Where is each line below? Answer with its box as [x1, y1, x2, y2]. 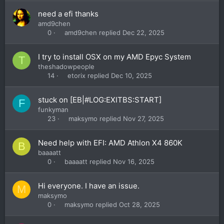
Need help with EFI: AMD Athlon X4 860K [38, 138, 182, 147]
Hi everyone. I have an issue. [38, 181, 139, 190]
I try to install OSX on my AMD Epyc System [38, 52, 191, 61]
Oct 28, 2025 [119, 200, 160, 208]
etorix [67, 71, 86, 79]
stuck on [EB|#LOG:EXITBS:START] [38, 95, 161, 104]
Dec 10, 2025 [111, 71, 152, 79]
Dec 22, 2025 [122, 28, 165, 36]
